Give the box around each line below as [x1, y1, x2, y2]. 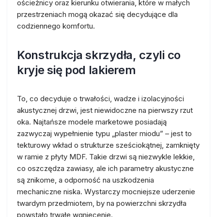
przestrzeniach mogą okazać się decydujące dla [17, 9, 178, 19]
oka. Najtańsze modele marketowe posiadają [17, 117, 167, 126]
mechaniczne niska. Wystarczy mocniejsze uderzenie [17, 186, 195, 196]
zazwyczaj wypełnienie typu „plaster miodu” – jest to [17, 128, 192, 138]
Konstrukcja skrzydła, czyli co [17, 47, 181, 62]
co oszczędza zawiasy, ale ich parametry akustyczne [17, 163, 194, 173]
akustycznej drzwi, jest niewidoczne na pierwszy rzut [17, 105, 193, 115]
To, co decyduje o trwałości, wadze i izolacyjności [17, 93, 184, 103]
